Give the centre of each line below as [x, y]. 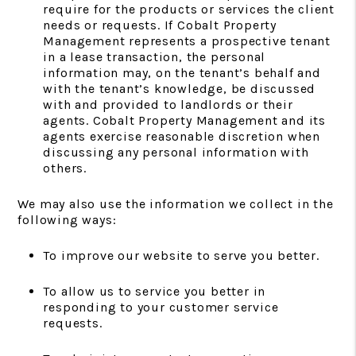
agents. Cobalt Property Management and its [184, 120]
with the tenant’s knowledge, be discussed [180, 89]
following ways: [67, 220]
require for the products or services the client [189, 9]
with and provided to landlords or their [168, 104]
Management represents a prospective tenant [187, 41]
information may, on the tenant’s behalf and [182, 73]
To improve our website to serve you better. [181, 255]
